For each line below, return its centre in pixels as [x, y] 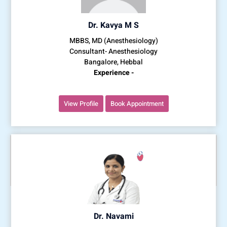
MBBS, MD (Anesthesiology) [113, 41]
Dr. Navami [113, 216]
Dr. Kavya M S [113, 25]
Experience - [113, 72]
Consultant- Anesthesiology [113, 51]
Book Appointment [137, 103]
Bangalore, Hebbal [113, 62]
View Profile [81, 103]
